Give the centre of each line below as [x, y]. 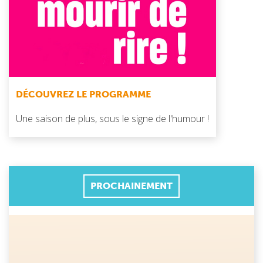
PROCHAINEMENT [131, 186]
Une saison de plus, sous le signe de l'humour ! [112, 118]
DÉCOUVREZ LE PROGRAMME [83, 94]
